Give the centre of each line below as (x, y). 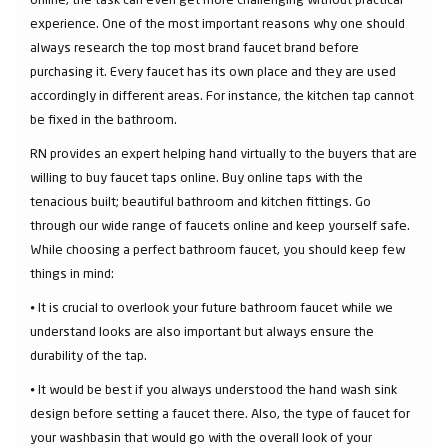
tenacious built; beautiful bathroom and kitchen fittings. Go (200, 201)
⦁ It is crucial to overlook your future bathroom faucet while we (211, 307)
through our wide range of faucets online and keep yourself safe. (220, 225)
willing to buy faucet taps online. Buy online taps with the (196, 177)
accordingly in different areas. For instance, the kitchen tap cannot (222, 95)
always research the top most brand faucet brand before (194, 47)
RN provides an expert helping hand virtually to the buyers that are (223, 153)
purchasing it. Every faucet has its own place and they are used (213, 71)
